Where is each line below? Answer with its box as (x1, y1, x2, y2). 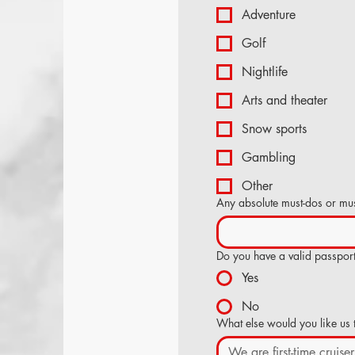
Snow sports (242, 120, 307, 137)
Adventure (242, 6, 296, 23)
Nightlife (242, 63, 288, 80)
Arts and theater (242, 92, 327, 109)
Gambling (242, 149, 296, 166)
